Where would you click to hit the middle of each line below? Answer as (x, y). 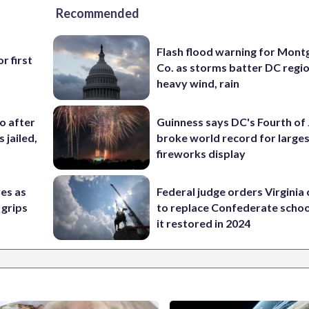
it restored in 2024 (204, 223)
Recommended (98, 13)
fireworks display (201, 153)
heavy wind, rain (198, 83)
